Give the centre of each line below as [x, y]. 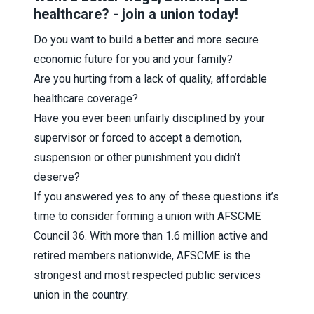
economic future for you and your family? [133, 59]
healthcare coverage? [86, 98]
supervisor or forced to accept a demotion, [138, 137]
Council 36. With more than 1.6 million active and [151, 235]
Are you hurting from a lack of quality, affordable [150, 78]
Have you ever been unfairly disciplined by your [149, 118]
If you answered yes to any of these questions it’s [156, 196]
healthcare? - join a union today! [136, 14]
